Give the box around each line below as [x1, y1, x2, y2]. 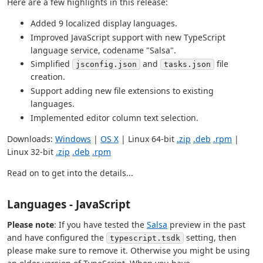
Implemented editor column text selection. [31, 112, 198, 123]
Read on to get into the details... [7, 167, 133, 178]
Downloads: [7, 133, 55, 144]
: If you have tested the [54, 218, 147, 230]
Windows [55, 133, 91, 144]
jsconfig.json [76, 60, 137, 69]
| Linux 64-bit [119, 133, 177, 144]
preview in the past [167, 218, 245, 230]
